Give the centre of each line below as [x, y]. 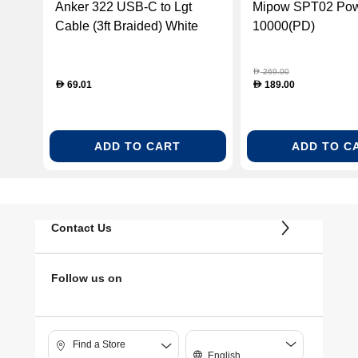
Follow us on [87, 278]
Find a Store [99, 344]
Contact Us [82, 228]
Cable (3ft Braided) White [127, 26]
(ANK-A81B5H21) [106, 46]
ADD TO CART [138, 146]
